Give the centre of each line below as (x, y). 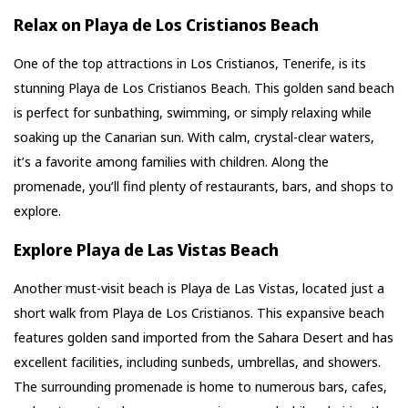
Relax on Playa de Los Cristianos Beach (166, 25)
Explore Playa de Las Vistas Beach (146, 250)
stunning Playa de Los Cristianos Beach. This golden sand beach (204, 88)
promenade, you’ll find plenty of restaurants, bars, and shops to (204, 186)
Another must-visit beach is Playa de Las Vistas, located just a (199, 288)
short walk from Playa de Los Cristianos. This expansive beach (199, 313)
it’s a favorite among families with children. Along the (171, 162)
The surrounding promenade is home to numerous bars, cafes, (200, 387)
